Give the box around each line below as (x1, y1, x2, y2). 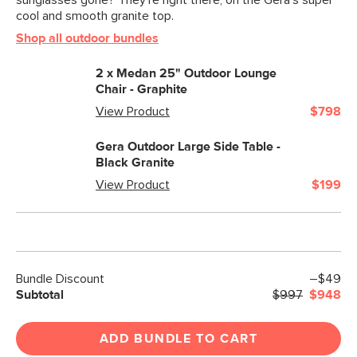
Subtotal (16, 288, 64, 301)
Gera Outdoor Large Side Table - (96, 140, 280, 153)
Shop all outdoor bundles (16, 32, 159, 45)
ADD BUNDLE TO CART (99, 332, 258, 345)
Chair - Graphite (96, 83, 187, 96)
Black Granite (96, 156, 175, 169)
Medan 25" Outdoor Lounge (116, 67, 277, 80)
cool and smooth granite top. (16, 10, 174, 22)
